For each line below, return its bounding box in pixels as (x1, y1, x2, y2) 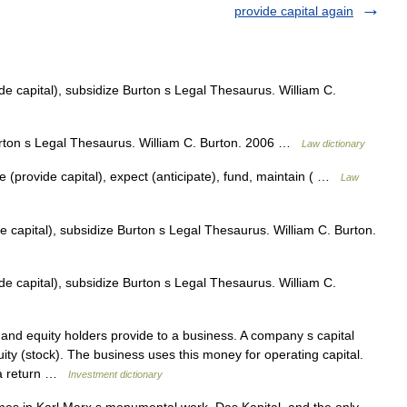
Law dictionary (302, 138, 365, 149)
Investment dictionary (68, 369, 163, 380)
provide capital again (234, 4, 353, 18)
